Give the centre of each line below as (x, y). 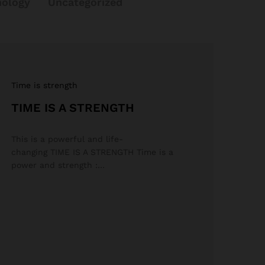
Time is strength (45, 85)
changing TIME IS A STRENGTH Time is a (93, 152)
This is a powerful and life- (67, 139)
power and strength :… (58, 165)
